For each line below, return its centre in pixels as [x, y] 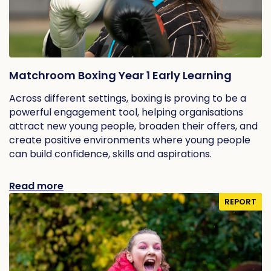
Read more [36, 186]
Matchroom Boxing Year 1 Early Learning [120, 75]
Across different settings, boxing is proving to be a [128, 98]
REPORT [240, 201]
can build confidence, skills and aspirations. [110, 154]
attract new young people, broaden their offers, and [133, 126]
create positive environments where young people [130, 140]
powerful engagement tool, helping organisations [126, 112]
